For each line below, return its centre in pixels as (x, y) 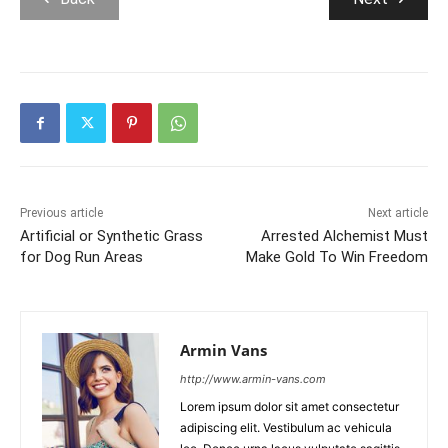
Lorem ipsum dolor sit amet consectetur (289, 407)
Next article (397, 213)
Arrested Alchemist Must (344, 236)
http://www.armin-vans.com (253, 379)
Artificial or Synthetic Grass (111, 236)
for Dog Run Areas (81, 257)
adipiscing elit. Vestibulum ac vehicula (286, 428)
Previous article (61, 213)
